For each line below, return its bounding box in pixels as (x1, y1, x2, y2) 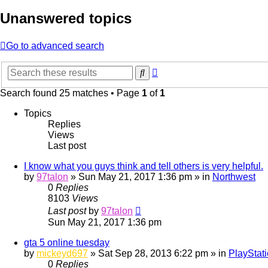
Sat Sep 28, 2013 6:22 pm (98, 248, 208, 258)
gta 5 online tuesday (24, 237, 109, 248)
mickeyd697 (36, 248, 88, 258)
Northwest (212, 171, 255, 182)
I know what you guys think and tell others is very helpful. (24, 160, 263, 171)
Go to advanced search (6, 41, 104, 51)
